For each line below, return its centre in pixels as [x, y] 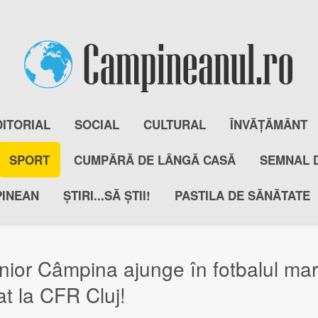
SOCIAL [97, 124]
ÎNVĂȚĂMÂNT [268, 124]
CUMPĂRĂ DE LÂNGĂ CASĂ [155, 160]
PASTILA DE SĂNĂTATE [242, 195]
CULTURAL [174, 124]
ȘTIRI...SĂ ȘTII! [106, 195]
